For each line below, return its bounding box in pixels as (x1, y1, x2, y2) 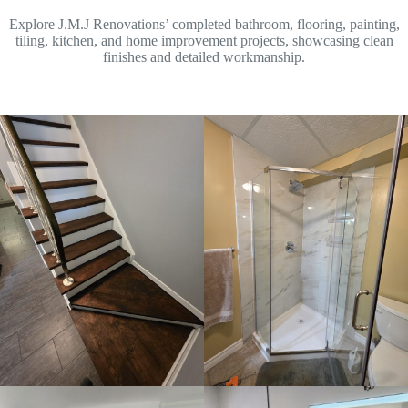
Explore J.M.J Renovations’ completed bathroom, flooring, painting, (8, 15, 400, 32)
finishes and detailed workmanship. (103, 48, 305, 65)
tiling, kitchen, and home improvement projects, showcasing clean (15, 32, 393, 48)
